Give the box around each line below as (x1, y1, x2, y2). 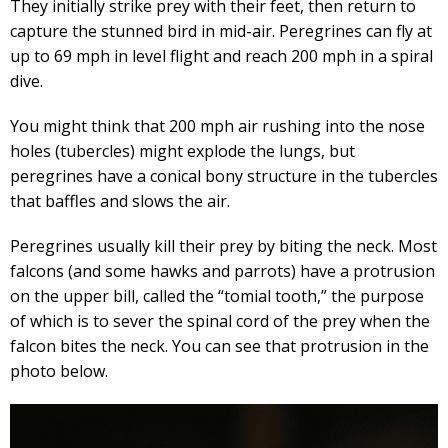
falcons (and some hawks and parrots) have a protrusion (10, 260, 435, 282)
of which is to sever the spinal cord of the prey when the (10, 310, 430, 332)
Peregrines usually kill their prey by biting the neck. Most (10, 235, 437, 257)
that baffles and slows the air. (10, 190, 230, 212)
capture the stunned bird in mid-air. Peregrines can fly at (10, 20, 432, 42)
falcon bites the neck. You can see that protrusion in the (10, 335, 429, 357)
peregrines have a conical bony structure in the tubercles (10, 165, 438, 187)
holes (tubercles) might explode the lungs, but (10, 140, 355, 162)
